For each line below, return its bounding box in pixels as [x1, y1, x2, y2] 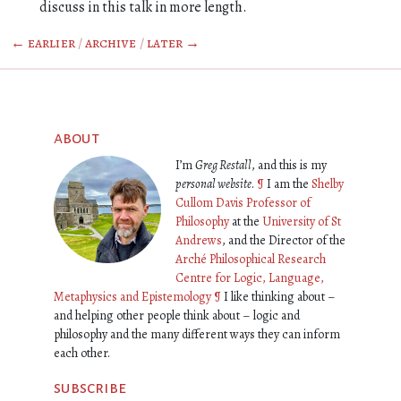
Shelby [311, 175, 344, 192]
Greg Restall [195, 157, 252, 174]
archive [84, 33, 137, 53]
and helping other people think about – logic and [54, 307, 300, 324]
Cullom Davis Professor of [175, 194, 311, 211]
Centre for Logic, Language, [175, 269, 324, 286]
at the [229, 213, 262, 230]
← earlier [11, 33, 75, 53]
